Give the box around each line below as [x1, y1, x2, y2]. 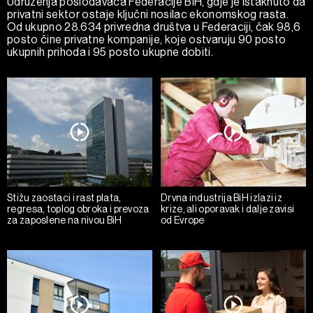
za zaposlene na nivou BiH [7, 214, 122, 226]
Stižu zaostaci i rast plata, [7, 192, 122, 204]
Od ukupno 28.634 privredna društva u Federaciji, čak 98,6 [7, 20, 301, 34]
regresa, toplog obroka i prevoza [7, 203, 150, 215]
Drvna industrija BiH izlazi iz [161, 192, 283, 204]
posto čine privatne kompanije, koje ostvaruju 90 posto [7, 33, 286, 47]
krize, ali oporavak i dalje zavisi [161, 203, 295, 215]
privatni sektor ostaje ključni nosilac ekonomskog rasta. [7, 8, 289, 22]
